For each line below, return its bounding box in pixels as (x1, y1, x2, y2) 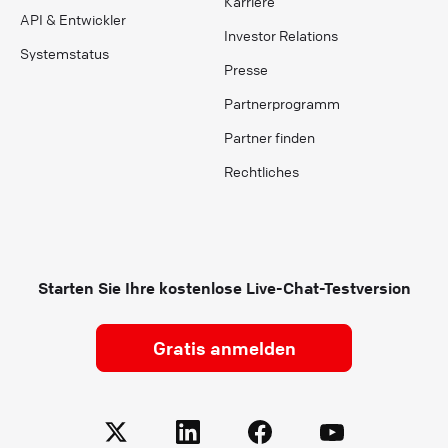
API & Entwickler (20, 9, 126, 28)
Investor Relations (224, 25, 338, 44)
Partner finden (224, 127, 315, 146)
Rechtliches (224, 161, 299, 180)
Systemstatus (20, 43, 109, 62)
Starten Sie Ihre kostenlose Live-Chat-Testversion (37, 277, 411, 298)
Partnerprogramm (224, 93, 340, 112)
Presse (224, 59, 268, 78)
